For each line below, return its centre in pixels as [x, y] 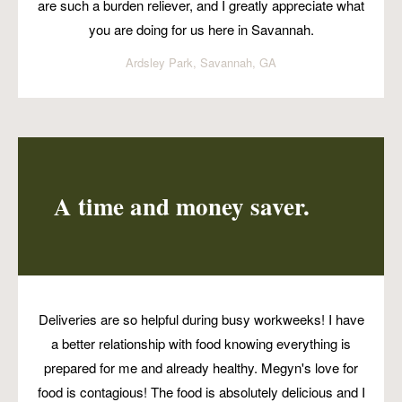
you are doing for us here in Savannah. [201, 29]
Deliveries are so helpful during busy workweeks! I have [201, 319]
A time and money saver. [182, 206]
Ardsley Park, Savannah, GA [201, 62]
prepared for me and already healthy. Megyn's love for [201, 367]
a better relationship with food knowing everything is [201, 343]
